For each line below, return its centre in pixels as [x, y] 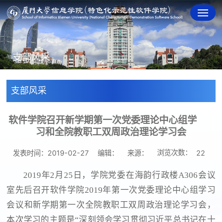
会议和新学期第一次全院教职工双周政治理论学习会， [111, 205]
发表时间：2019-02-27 [51, 153]
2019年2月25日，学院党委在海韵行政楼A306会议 [119, 175]
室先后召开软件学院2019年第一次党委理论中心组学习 [111, 190]
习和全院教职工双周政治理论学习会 [111, 132]
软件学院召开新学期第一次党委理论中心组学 [103, 120]
